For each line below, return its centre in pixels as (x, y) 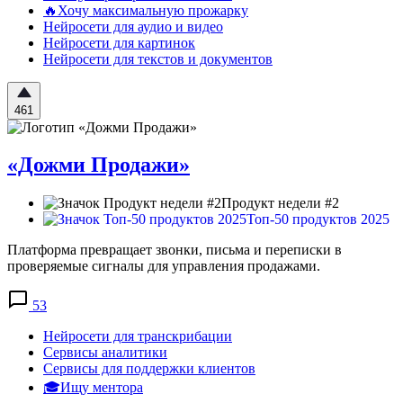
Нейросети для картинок (119, 42)
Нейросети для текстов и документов (158, 58)
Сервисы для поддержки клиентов (149, 369)
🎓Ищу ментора (93, 388)
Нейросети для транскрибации (138, 336)
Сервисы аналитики (105, 353)
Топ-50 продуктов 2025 (318, 219)
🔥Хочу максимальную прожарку (146, 10)
